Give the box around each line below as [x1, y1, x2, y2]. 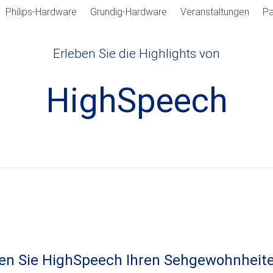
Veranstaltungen [180, 6, 249, 18]
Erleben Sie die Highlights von [53, 46, 220, 61]
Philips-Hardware [5, 6, 77, 18]
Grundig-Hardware [90, 6, 167, 18]
